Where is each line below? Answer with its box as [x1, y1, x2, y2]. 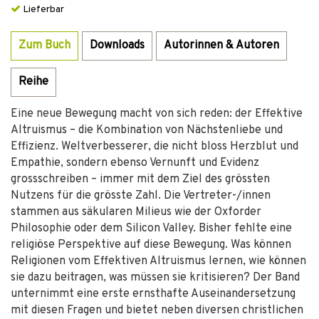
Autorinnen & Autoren [164, 38, 279, 53]
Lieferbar [21, 4, 64, 16]
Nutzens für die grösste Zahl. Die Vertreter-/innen [11, 189, 271, 203]
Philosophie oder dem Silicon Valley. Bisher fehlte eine [11, 221, 292, 236]
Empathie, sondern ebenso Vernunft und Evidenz [11, 156, 259, 170]
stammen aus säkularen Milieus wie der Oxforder [11, 205, 261, 219]
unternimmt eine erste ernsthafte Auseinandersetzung [11, 287, 296, 301]
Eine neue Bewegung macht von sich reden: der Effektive [11, 107, 303, 121]
